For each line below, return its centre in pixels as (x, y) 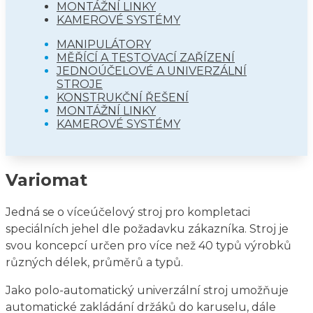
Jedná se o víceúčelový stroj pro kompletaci (128, 212)
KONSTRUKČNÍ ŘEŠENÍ (123, 97)
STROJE (80, 84)
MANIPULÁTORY (104, 44)
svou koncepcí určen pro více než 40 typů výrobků (148, 245)
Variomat (46, 180)
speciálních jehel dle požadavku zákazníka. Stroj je (147, 228)
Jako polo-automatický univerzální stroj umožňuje (147, 290)
